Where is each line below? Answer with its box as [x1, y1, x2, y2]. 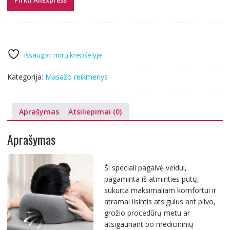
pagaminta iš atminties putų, [104, 174, 199, 184]
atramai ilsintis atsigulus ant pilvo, [104, 197, 216, 207]
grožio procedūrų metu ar [104, 208, 190, 218]
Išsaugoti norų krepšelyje [24, 50, 102, 60]
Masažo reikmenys [45, 71, 108, 82]
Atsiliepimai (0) [68, 106, 122, 117]
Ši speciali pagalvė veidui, [104, 163, 187, 173]
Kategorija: [7, 71, 45, 82]
